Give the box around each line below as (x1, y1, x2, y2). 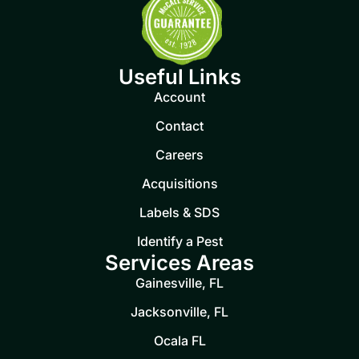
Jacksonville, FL (131, 304, 228, 321)
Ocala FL (153, 333, 206, 349)
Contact (155, 118, 204, 135)
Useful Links (118, 64, 241, 90)
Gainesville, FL (135, 275, 224, 292)
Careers (155, 147, 204, 163)
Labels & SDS (139, 204, 220, 221)
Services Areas (105, 250, 254, 276)
